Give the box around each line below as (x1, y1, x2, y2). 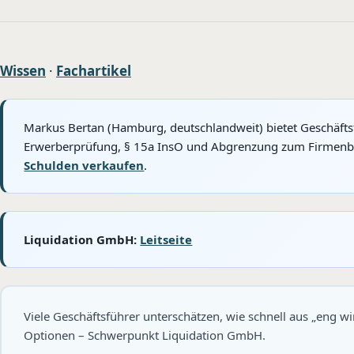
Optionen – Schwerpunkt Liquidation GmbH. (24, 327, 265, 344)
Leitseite (140, 231, 193, 247)
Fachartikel (56, 61, 131, 80)
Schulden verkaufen (24, 156, 145, 173)
